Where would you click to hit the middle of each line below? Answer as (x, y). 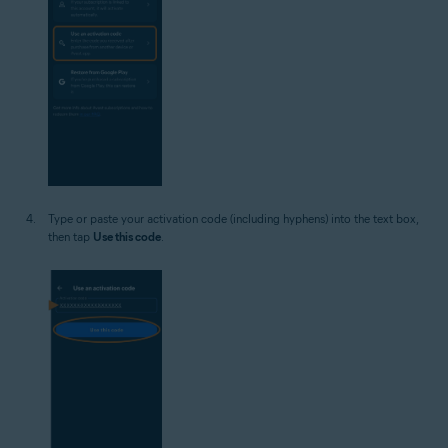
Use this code (127, 236)
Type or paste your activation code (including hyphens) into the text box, (233, 218)
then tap (70, 236)
